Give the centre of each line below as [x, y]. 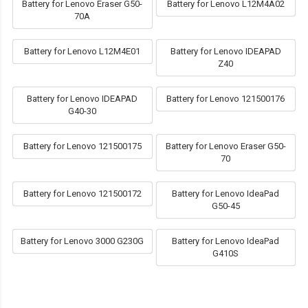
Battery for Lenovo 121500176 [226, 99]
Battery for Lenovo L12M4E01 [82, 52]
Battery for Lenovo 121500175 [82, 146]
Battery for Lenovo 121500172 [82, 194]
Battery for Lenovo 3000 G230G [82, 241]
